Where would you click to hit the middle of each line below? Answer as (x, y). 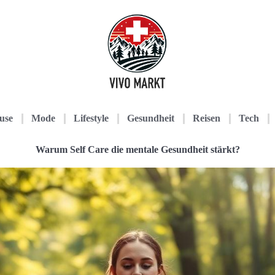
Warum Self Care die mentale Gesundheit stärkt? (137, 149)
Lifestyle (91, 118)
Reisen (207, 118)
